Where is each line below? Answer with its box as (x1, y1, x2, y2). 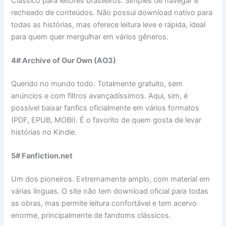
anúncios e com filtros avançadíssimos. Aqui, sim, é (11, 91, 188, 100)
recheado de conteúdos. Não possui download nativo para (11, 8, 213, 17)
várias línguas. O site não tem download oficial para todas (11, 187, 209, 196)
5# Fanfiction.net (11, 151, 73, 161)
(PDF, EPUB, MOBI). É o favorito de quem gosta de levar (11, 115, 202, 125)
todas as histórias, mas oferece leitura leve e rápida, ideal (11, 20, 206, 29)
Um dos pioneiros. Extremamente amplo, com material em (11, 175, 210, 184)
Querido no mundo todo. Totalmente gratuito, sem (11, 79, 183, 88)
